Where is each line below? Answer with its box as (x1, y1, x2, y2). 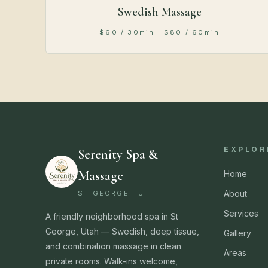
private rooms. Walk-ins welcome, (45, 256, 178, 267)
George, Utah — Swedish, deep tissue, (45, 226, 199, 237)
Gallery (224, 228, 251, 239)
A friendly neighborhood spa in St (45, 211, 178, 222)
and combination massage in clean (45, 241, 181, 252)
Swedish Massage (117, 5, 202, 20)
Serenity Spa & (78, 147, 157, 163)
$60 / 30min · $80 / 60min (99, 28, 220, 37)
